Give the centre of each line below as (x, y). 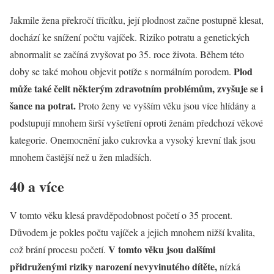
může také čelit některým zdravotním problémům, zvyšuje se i (136, 88)
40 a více (37, 186)
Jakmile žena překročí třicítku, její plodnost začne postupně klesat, (137, 20)
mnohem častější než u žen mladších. (81, 157)
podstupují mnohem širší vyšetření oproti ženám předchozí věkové (136, 122)
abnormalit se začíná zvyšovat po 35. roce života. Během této (127, 54)
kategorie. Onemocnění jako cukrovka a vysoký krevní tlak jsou (133, 139)
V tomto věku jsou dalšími (162, 250)
